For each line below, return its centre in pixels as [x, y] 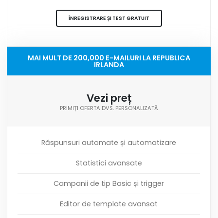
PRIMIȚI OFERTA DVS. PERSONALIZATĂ [109, 108]
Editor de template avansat [109, 204]
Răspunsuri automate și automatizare [109, 142]
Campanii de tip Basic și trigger [109, 183]
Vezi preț [109, 98]
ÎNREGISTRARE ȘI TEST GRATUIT [109, 18]
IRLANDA [109, 64]
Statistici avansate [109, 163]
